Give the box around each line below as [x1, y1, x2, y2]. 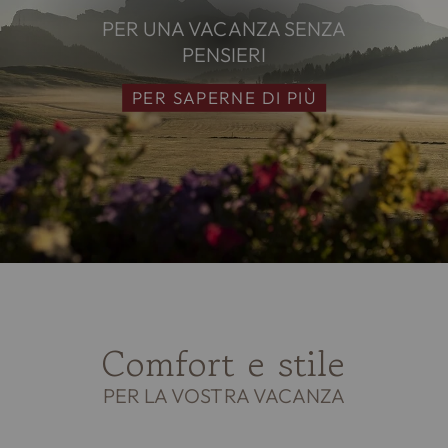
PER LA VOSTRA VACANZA [102, 383, 345, 409]
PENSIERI [181, 41, 267, 67]
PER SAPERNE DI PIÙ [132, 86, 316, 108]
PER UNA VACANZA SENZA [101, 15, 347, 41]
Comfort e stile [101, 338, 347, 390]
